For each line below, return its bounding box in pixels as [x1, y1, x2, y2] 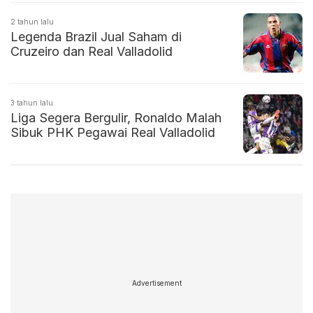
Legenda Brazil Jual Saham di [10, 29, 182, 45]
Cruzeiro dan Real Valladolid [10, 44, 173, 59]
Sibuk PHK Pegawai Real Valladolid [10, 125, 215, 140]
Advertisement [131, 278, 182, 287]
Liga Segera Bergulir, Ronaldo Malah [10, 110, 221, 126]
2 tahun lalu [10, 17, 54, 27]
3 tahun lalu [10, 99, 53, 108]
